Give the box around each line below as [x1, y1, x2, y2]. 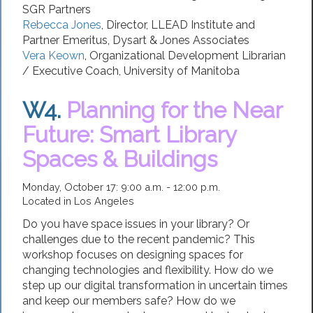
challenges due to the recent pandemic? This [22, 233, 255, 247]
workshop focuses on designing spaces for [22, 248, 243, 262]
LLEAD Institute [151, 17, 233, 31]
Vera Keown [22, 48, 85, 62]
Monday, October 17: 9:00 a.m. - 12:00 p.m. [22, 180, 220, 193]
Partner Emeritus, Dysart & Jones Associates [22, 33, 249, 47]
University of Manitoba [124, 64, 240, 78]
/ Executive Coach [22, 64, 119, 78]
